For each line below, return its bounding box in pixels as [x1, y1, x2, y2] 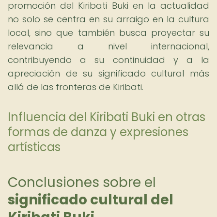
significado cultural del [8, 190, 173, 209]
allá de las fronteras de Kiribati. [8, 81, 143, 93]
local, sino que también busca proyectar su [8, 27, 209, 39]
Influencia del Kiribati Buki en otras [8, 109, 205, 125]
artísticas [8, 139, 61, 155]
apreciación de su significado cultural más [8, 67, 209, 79]
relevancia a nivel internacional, [8, 40, 209, 52]
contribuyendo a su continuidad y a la [8, 54, 209, 66]
